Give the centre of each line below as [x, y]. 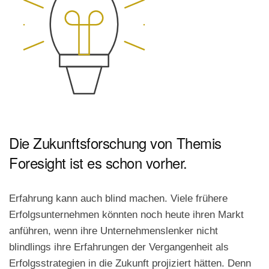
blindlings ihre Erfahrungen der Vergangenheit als [119, 247]
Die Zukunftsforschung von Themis [115, 142]
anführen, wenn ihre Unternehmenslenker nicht [113, 231]
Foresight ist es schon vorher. [98, 162]
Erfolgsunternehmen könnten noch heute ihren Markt [126, 214]
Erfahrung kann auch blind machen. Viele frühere [118, 198]
